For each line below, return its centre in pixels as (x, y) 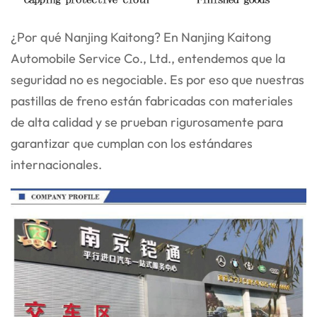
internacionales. (56, 165)
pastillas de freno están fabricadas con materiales (152, 101)
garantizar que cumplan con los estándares (132, 144)
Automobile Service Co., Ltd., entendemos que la (148, 59)
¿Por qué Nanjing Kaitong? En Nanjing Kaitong (141, 38)
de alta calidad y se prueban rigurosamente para (147, 122)
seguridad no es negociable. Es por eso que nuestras (157, 80)
